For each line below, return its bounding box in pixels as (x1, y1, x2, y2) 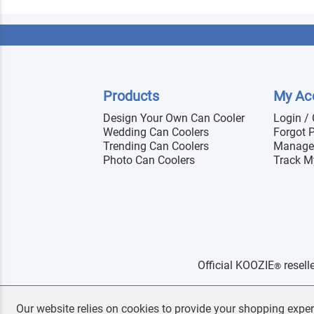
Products (103, 87, 160, 104)
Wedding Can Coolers (103, 125, 209, 139)
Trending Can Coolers (103, 139, 209, 153)
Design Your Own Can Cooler (103, 111, 245, 125)
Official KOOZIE (197, 258, 274, 272)
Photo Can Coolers (103, 153, 195, 167)
